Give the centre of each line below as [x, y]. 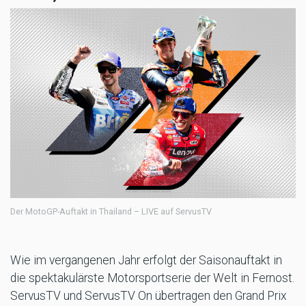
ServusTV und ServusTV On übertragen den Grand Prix [149, 295]
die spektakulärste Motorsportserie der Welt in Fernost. [152, 278]
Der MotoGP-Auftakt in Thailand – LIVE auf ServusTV [111, 211]
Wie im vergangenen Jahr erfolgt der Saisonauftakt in [146, 260]
